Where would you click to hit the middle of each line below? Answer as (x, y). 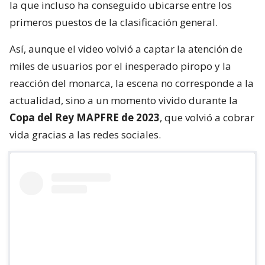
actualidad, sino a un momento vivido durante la (124, 100)
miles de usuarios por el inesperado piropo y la (120, 66)
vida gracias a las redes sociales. (85, 134)
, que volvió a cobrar (207, 117)
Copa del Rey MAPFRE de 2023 (85, 117)
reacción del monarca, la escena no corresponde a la (132, 83)
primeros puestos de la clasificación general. (114, 22)
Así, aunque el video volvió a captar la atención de (126, 49)
